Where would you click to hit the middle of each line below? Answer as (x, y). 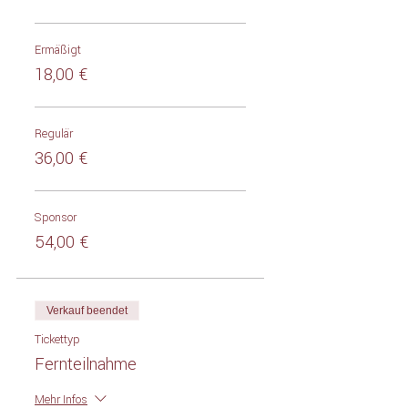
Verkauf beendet (87, 310)
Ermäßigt (58, 50)
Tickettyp (57, 340)
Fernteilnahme (86, 364)
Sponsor (56, 218)
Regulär (54, 134)
